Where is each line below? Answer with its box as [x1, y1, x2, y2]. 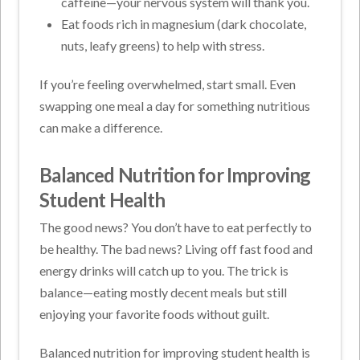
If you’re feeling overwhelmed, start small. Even [39, 76, 297, 92]
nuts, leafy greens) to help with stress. [60, 38, 264, 54]
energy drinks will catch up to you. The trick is [39, 263, 289, 279]
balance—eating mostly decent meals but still [39, 284, 288, 301]
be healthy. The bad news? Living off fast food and [39, 241, 313, 257]
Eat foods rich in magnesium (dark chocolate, [60, 16, 306, 32]
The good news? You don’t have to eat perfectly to [39, 219, 313, 235]
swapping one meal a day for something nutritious [39, 98, 311, 114]
